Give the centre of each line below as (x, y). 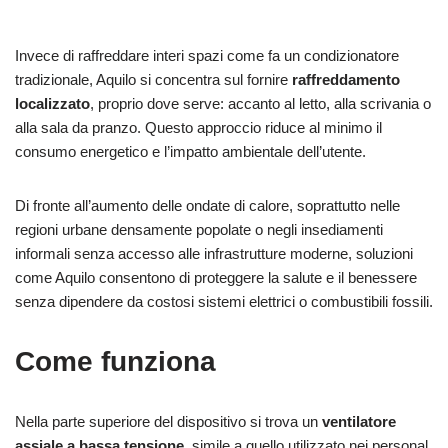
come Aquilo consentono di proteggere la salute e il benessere (216, 277)
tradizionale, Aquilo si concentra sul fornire (153, 79)
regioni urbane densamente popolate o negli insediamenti (199, 229)
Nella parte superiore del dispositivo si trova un (168, 421)
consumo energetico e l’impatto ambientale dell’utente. (190, 151)
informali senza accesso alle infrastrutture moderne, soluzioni (214, 253)
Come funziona (115, 361)
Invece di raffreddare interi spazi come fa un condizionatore (207, 55)
